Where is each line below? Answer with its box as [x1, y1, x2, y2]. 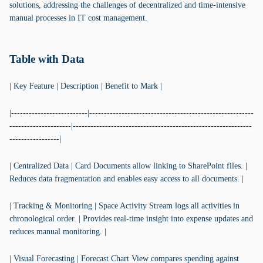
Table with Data [9, 53, 85, 65]
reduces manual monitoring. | [9, 227, 106, 236]
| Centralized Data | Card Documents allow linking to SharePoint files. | [9, 161, 247, 170]
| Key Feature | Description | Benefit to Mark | [9, 82, 162, 90]
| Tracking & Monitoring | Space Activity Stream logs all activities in [9, 201, 240, 210]
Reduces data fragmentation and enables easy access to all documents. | [9, 174, 244, 183]
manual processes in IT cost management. [9, 14, 147, 22]
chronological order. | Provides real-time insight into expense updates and [9, 214, 253, 223]
